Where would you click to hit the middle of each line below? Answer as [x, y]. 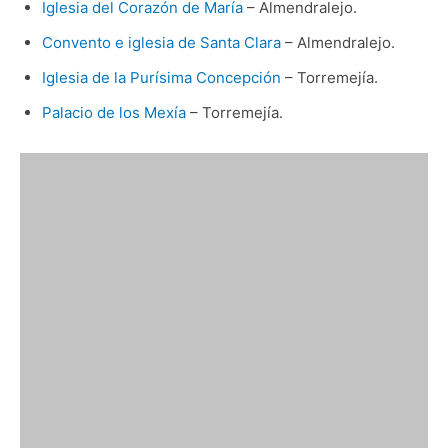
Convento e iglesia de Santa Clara [161, 42]
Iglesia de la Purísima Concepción [161, 77]
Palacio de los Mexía [113, 112]
